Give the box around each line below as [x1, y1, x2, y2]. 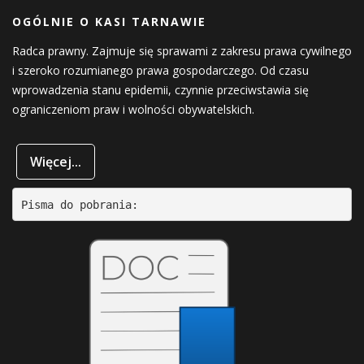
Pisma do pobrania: [20, 197, 138, 211]
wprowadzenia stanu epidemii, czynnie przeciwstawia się [12, 82, 309, 98]
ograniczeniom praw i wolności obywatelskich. [12, 102, 254, 118]
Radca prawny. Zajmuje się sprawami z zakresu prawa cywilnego [12, 43, 352, 59]
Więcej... [30, 153, 81, 171]
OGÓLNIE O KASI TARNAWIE [12, 14, 206, 30]
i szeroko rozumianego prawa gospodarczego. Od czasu [12, 63, 309, 79]
